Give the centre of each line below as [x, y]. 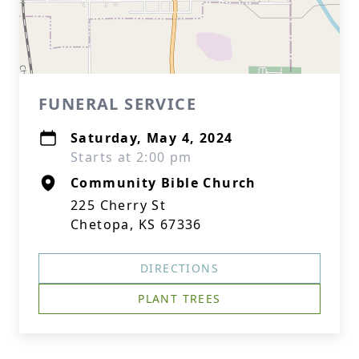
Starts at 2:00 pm [131, 157]
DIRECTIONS [179, 268]
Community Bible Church [163, 183]
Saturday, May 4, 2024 [152, 138]
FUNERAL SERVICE [117, 104]
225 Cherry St [119, 205]
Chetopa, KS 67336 [136, 224]
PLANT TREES [179, 298]
